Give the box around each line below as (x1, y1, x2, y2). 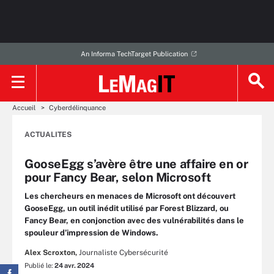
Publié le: (24, 262, 54, 269)
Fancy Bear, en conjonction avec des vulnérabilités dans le (24, 216, 244, 225)
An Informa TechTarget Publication (80, 50, 188, 57)
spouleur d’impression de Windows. (24, 228, 158, 237)
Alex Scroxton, (24, 248, 77, 257)
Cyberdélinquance (49, 104, 106, 111)
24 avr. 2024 (54, 262, 94, 269)
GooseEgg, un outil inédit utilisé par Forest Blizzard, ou (24, 204, 229, 213)
